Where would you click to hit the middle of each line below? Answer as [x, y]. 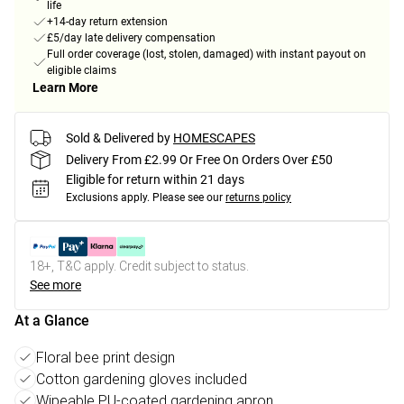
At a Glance [52, 321]
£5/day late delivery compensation [131, 38]
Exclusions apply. [108, 198]
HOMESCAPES [214, 138]
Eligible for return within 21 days [155, 180]
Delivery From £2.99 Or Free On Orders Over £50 [199, 159]
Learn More [65, 88]
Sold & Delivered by [118, 138]
